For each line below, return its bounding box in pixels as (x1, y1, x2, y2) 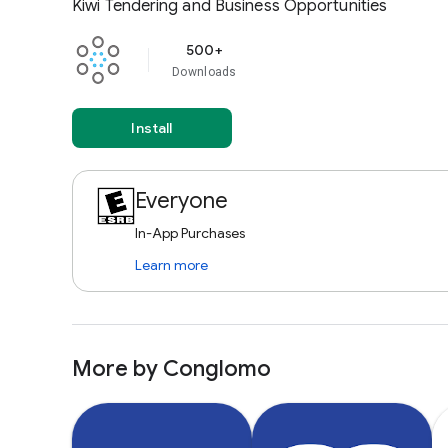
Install (131, 119, 173, 137)
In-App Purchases (135, 224, 245, 242)
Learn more (135, 256, 208, 274)
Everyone (135, 187, 228, 214)
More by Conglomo (72, 355, 271, 382)
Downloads (172, 65, 237, 79)
